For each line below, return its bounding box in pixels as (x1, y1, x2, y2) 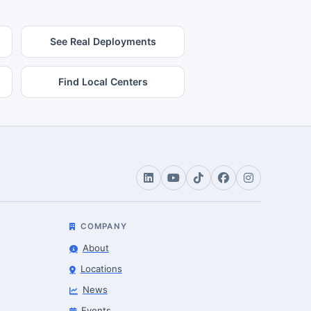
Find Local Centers (58, 75, 148, 87)
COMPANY (80, 221, 127, 231)
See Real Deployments (49, 35, 156, 47)
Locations (80, 263, 122, 275)
